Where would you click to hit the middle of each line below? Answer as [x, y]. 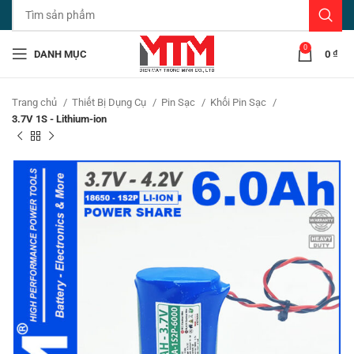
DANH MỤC [60, 54]
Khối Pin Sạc [239, 102]
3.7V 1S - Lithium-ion [59, 119]
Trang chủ [36, 102]
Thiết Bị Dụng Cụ [110, 102]
